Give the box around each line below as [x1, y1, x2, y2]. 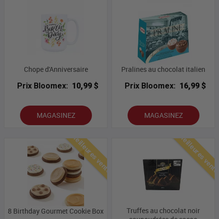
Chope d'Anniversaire [23, 65, 88, 74]
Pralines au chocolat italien [121, 65, 205, 74]
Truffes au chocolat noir [127, 206, 200, 216]
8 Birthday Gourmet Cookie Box [8, 206, 104, 216]
